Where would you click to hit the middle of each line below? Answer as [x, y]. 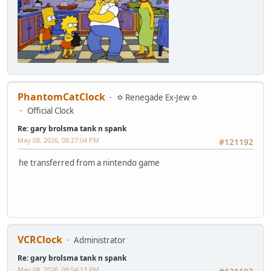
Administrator [100, 240]
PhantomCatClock [61, 97]
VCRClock [40, 240]
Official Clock [51, 111]
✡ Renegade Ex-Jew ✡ [157, 98]
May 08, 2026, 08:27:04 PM [58, 140]
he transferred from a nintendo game [89, 163]
